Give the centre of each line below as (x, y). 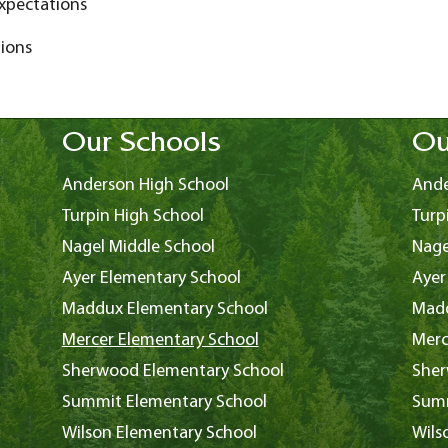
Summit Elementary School (164, 402)
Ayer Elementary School (151, 278)
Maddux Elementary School (164, 309)
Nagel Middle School (138, 247)
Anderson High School (145, 185)
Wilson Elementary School (159, 433)
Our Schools (141, 145)
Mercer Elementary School (160, 340)
